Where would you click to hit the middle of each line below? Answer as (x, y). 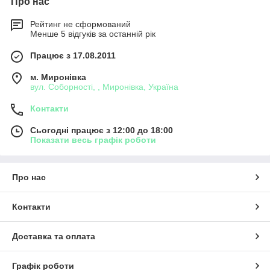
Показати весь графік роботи (93, 140)
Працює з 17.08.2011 (73, 55)
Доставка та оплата (54, 236)
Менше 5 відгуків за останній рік (93, 33)
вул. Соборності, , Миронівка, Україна (104, 86)
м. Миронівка (58, 77)
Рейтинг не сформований (80, 24)
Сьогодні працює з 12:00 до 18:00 (102, 130)
